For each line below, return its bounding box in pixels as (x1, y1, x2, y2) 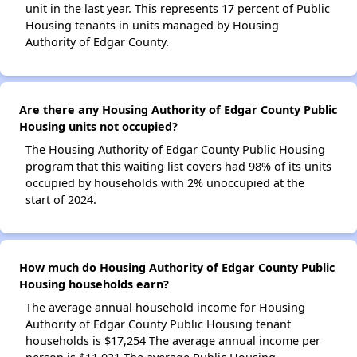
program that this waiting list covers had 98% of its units (25, 159, 331, 174)
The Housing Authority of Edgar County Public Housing (25, 142, 325, 157)
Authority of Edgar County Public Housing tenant (25, 316, 291, 331)
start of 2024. (25, 192, 96, 207)
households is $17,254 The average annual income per (25, 333, 320, 348)
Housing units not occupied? (19, 119, 178, 134)
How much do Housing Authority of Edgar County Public (19, 260, 335, 275)
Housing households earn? (19, 277, 169, 292)
